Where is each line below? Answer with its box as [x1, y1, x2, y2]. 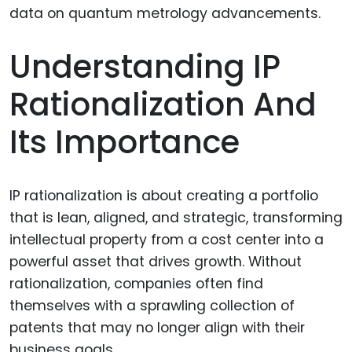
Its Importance [9, 120, 240, 165]
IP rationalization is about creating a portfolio [9, 186, 318, 206]
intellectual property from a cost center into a [9, 230, 324, 250]
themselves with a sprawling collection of [9, 296, 295, 316]
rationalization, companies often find [9, 274, 263, 294]
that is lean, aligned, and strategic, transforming [9, 208, 343, 228]
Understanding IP [9, 45, 280, 90]
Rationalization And [9, 82, 317, 127]
